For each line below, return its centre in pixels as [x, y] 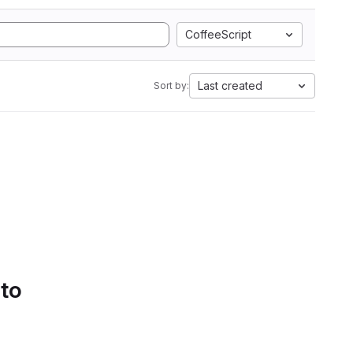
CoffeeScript [218, 34]
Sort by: [171, 85]
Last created [230, 85]
